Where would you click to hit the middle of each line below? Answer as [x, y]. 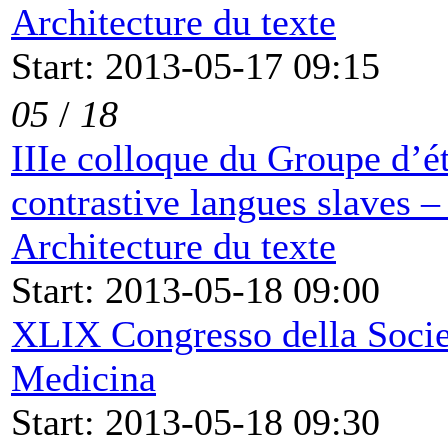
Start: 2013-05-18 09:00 [195, 289]
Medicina [83, 377]
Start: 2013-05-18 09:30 [195, 421]
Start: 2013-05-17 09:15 [195, 65]
